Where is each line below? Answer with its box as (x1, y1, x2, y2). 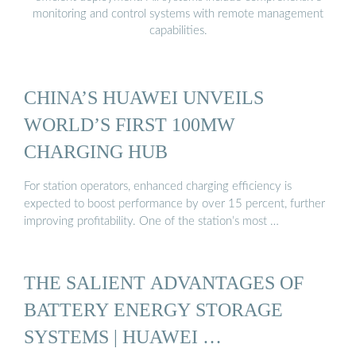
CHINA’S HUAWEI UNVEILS (24, 87, 264, 109)
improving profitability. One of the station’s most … (24, 215, 279, 227)
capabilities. (149, 24, 207, 37)
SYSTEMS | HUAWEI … (24, 325, 222, 347)
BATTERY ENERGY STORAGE (24, 298, 283, 320)
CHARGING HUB (24, 141, 168, 163)
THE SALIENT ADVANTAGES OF (24, 271, 304, 293)
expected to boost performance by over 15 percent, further (24, 197, 325, 210)
